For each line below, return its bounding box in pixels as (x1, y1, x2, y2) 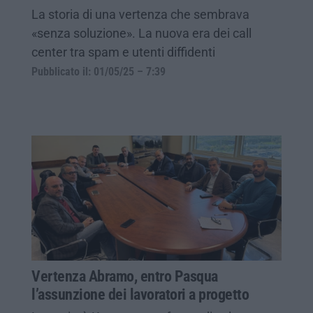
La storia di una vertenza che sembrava (31, 6, 249, 22)
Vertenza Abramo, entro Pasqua (31, 267, 218, 285)
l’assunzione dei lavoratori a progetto (31, 285, 249, 303)
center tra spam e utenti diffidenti (31, 44, 215, 59)
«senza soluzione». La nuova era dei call (31, 25, 252, 41)
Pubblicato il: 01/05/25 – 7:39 (31, 65, 166, 78)
